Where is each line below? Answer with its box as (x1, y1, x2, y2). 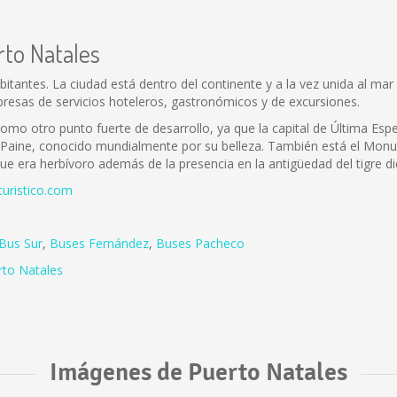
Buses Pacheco (156, 235, 245, 252)
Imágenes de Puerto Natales (50, 357, 347, 387)
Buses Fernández (50, 235, 149, 252)
